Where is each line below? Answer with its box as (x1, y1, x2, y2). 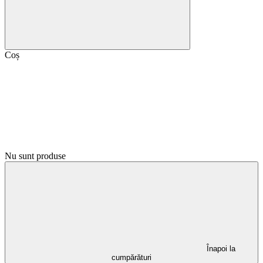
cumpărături (112, 253, 151, 262)
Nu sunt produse (5, 151, 66, 161)
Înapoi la (206, 244, 235, 253)
